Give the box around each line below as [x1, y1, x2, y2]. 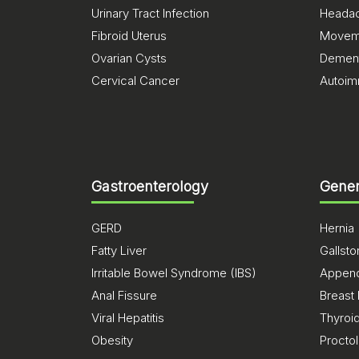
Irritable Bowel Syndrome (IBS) [91, 265, 256, 280]
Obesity [91, 333, 133, 348]
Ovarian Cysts [91, 50, 167, 66]
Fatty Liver [91, 243, 147, 258]
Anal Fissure [91, 288, 157, 303]
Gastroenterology [91, 178, 208, 195]
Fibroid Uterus [91, 28, 167, 43]
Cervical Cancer [91, 73, 179, 88]
